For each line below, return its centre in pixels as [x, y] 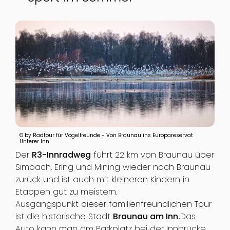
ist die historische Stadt [64, 217]
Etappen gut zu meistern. [66, 192]
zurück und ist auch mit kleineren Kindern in [102, 180]
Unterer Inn [34, 142]
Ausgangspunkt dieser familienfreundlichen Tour [113, 204]
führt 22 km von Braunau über [152, 155]
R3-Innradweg [61, 155]
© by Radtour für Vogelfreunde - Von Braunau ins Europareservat [106, 136]
